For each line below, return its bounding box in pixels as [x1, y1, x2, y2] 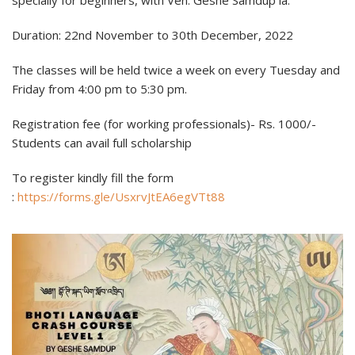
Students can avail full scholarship [12, 135, 192, 151]
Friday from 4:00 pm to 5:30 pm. [12, 81, 187, 97]
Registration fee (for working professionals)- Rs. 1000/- [12, 116, 316, 132]
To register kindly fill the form [12, 170, 174, 186]
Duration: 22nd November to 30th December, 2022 [12, 27, 293, 44]
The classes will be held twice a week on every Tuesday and [12, 62, 340, 78]
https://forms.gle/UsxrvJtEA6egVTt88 [17, 189, 225, 205]
